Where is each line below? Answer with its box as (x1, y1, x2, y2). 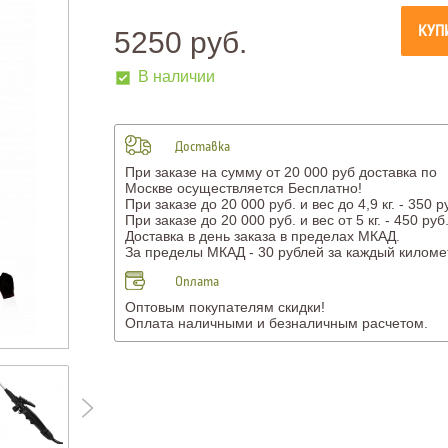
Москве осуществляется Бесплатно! (124, 180, 362, 196)
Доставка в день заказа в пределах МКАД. (124, 228, 400, 244)
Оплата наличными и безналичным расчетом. (124, 315, 428, 331)
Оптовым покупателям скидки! (124, 299, 325, 315)
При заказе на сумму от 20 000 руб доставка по (124, 164, 437, 180)
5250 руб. (113, 26, 247, 59)
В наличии (137, 68, 215, 85)
